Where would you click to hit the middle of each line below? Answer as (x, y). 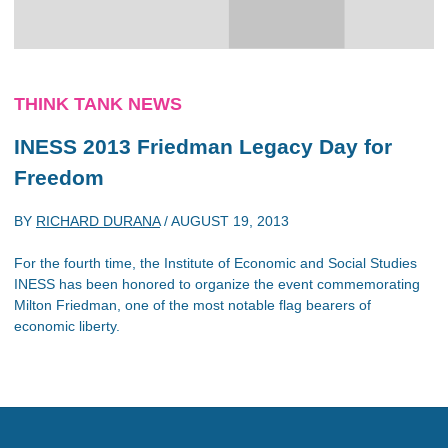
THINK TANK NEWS (98, 104)
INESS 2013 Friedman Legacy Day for (203, 146)
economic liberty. (67, 325)
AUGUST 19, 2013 (230, 220)
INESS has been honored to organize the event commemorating (217, 283)
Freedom (59, 177)
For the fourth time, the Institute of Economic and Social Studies (215, 262)
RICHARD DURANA (98, 220)
